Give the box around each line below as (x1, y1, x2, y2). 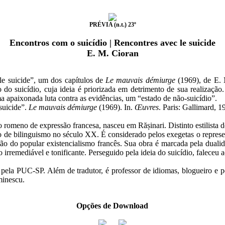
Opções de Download (76, 201, 149, 210)
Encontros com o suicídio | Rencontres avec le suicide (10, 38, 215, 48)
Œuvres (134, 103, 159, 111)
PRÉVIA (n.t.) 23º (89, 21, 136, 28)
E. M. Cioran (86, 48, 139, 58)
